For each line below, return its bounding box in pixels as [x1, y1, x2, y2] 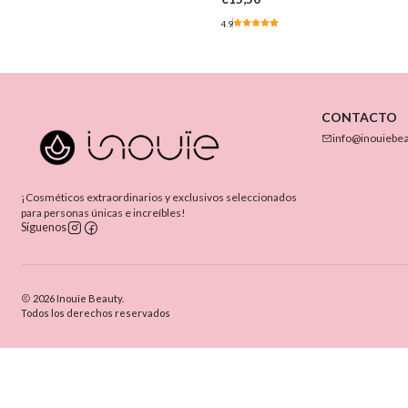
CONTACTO [321, 109, 397, 126]
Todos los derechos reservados [20, 307, 170, 320]
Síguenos [20, 220, 66, 235]
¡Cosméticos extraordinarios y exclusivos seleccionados [20, 189, 297, 204]
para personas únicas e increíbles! [20, 205, 186, 219]
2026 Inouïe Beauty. [30, 292, 124, 305]
